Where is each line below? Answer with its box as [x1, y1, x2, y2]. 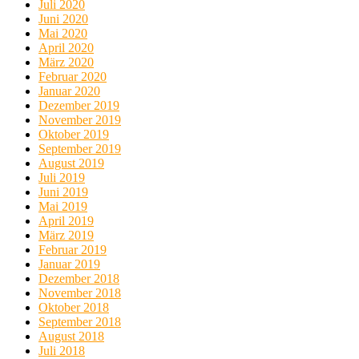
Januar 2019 [38, 256, 100, 271]
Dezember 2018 [38, 271, 119, 285]
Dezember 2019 [38, 98, 119, 112]
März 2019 [38, 228, 94, 242]
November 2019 [38, 112, 121, 127]
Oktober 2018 [38, 300, 109, 314]
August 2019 [38, 155, 104, 170]
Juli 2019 [38, 170, 85, 184]
